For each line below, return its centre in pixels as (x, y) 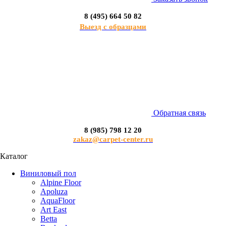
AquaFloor (58, 200)
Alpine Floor (61, 182)
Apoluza (54, 191)
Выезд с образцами (113, 26)
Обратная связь (179, 112)
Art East (53, 209)
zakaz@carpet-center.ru (113, 139)
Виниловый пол (48, 173)
